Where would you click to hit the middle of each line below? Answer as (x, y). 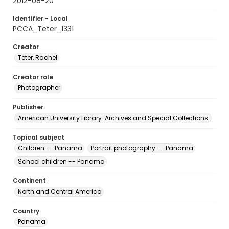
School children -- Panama (61, 161)
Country (26, 211)
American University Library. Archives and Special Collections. (114, 118)
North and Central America (60, 191)
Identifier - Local (40, 19)
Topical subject (39, 137)
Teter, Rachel (38, 58)
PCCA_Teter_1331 (43, 29)
